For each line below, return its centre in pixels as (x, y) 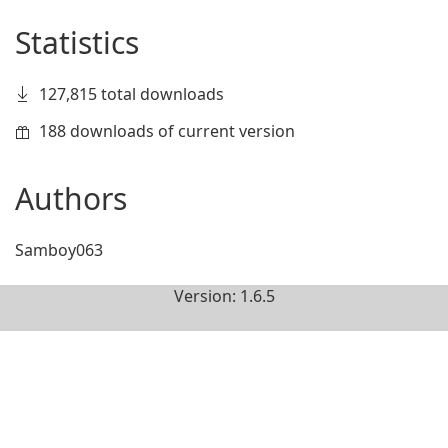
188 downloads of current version (167, 131)
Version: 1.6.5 (224, 296)
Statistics (77, 42)
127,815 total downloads (131, 94)
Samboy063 (59, 250)
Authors (71, 198)
